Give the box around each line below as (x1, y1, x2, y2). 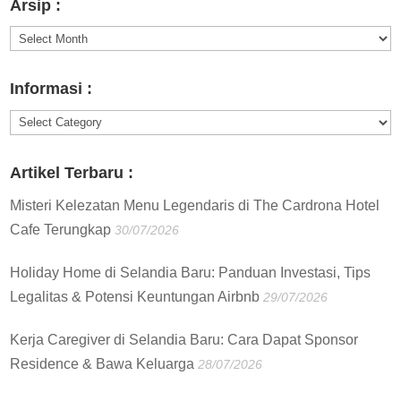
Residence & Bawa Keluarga (10, 355, 195, 371)
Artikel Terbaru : (10, 163, 134, 182)
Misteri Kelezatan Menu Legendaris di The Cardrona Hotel (10, 197, 380, 213)
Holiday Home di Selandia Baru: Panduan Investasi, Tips (10, 264, 371, 280)
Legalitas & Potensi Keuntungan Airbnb (10, 288, 260, 304)
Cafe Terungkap (10, 221, 112, 237)
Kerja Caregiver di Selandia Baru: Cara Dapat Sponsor (10, 331, 359, 347)
